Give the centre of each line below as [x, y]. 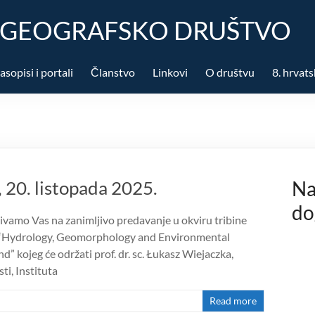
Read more [233, 301]
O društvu [230, 72]
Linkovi [170, 72]
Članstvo [113, 72]
